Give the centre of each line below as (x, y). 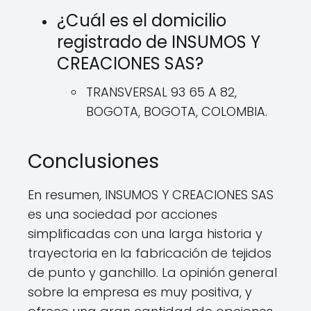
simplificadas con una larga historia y (145, 234)
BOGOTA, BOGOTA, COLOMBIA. (177, 111)
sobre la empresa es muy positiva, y (140, 292)
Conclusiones (93, 161)
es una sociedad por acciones (123, 214)
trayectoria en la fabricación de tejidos (150, 253)
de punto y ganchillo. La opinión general (152, 272)
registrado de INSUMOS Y (159, 42)
